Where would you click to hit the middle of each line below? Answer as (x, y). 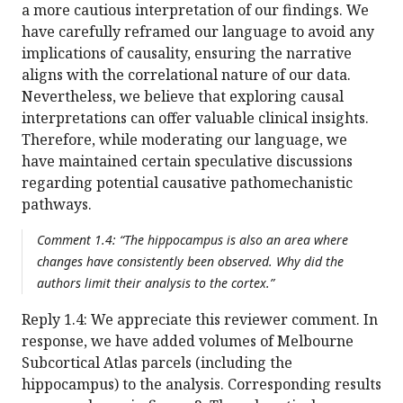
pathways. (57, 205)
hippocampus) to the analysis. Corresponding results (201, 385)
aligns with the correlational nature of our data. (186, 75)
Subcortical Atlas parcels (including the (157, 363)
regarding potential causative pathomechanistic (187, 183)
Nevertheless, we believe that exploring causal (183, 97)
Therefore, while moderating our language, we (184, 140)
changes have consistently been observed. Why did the (190, 262)
